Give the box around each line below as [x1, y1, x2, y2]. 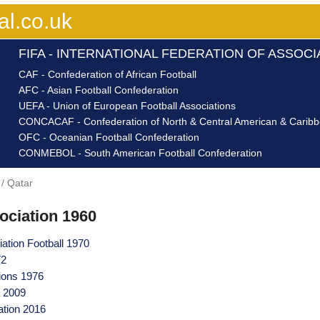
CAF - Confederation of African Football [19, 69, 196, 81]
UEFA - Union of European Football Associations [19, 100, 236, 112]
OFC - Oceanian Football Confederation [19, 131, 199, 144]
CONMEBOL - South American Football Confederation [19, 147, 262, 159]
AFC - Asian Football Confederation [19, 84, 179, 96]
